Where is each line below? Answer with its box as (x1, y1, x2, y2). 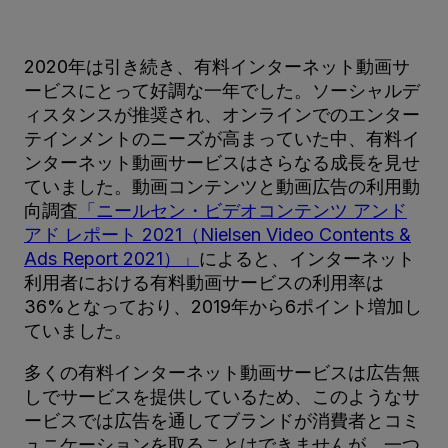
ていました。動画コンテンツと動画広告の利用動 (24, 175, 420, 197)
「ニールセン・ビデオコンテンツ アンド (78, 199, 407, 221)
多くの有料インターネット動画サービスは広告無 (24, 361, 420, 383)
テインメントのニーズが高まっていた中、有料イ (24, 127, 420, 149)
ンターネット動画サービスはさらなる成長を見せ (24, 151, 420, 173)
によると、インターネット (199, 247, 415, 269)
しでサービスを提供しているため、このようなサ (24, 385, 420, 407)
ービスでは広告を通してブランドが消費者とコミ (24, 409, 420, 431)
